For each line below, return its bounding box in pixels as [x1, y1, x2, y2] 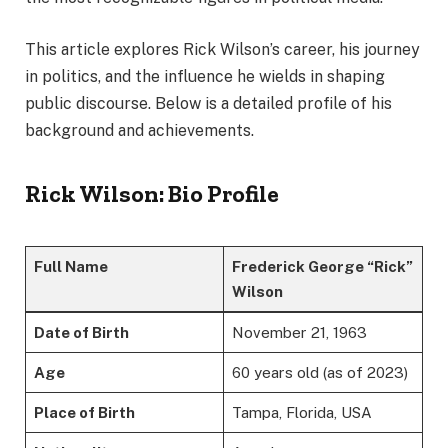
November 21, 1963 [231, 323, 367, 341]
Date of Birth [33, 323, 129, 341]
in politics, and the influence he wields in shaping [25, 66, 385, 86]
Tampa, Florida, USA [231, 403, 372, 421]
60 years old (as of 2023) [231, 363, 408, 381]
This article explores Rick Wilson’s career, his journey [25, 39, 420, 59]
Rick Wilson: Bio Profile [25, 178, 279, 208]
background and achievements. [25, 120, 254, 140]
